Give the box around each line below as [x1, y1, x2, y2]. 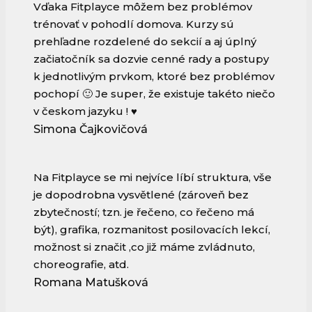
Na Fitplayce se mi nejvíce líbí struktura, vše [33, 171, 272, 185]
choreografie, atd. [33, 258, 129, 272]
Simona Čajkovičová [33, 123, 148, 136]
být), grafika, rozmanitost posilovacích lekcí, [33, 223, 270, 237]
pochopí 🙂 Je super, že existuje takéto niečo [33, 87, 275, 101]
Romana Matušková [33, 276, 148, 290]
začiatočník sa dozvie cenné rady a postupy [33, 52, 269, 66]
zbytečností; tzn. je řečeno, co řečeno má [33, 205, 254, 219]
